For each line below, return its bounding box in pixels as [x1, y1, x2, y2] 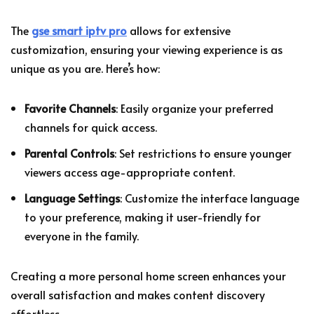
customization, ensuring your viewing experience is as [11, 41, 282, 57]
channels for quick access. [25, 118, 157, 135]
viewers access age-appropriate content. [25, 163, 235, 179]
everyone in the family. [25, 227, 139, 243]
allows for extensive [127, 22, 231, 38]
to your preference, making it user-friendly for [25, 208, 261, 224]
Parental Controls [25, 144, 114, 161]
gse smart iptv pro [32, 22, 127, 38]
